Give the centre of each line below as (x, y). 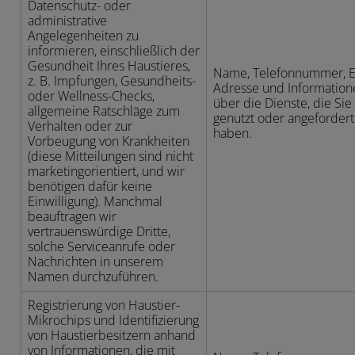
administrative (67, 21)
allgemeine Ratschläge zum (104, 111)
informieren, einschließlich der (114, 51)
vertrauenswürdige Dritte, (99, 231)
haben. (233, 133)
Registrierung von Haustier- (104, 305)
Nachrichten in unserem (95, 261)
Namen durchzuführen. (93, 277)
